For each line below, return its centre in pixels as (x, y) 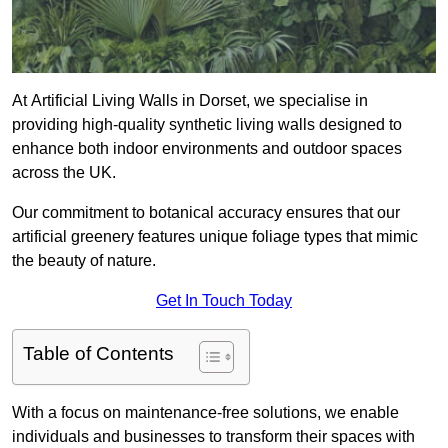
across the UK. (64, 173)
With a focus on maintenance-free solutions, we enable (205, 413)
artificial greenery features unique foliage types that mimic (215, 237)
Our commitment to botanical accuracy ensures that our (206, 213)
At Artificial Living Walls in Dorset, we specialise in (190, 101)
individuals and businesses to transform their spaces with (213, 437)
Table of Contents (98, 354)
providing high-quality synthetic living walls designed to (207, 125)
